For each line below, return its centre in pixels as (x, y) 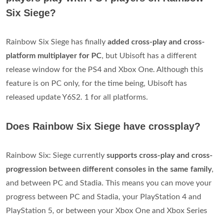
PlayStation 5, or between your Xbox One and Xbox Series (107, 210)
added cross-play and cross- (156, 42)
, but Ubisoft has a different (149, 55)
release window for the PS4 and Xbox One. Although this (105, 69)
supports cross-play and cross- (160, 155)
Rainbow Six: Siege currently (56, 155)
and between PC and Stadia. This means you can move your (109, 183)
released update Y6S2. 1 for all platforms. (77, 97)
